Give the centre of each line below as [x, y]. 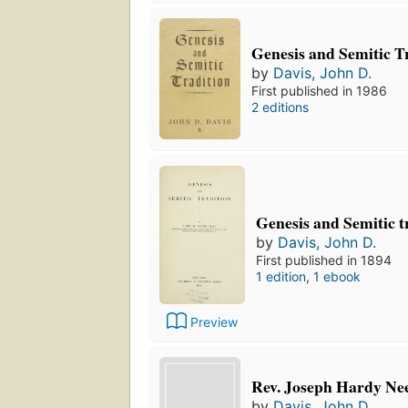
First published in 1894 [324, 260]
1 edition [281, 276]
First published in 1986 [320, 90]
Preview [214, 321]
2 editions [280, 107]
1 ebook [337, 276]
